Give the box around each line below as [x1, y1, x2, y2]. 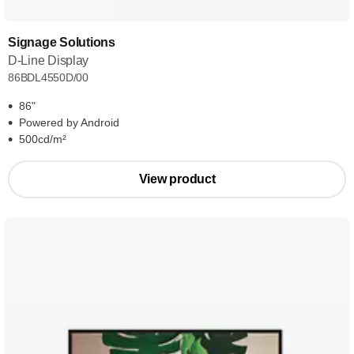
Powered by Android [19, 116, 119, 129]
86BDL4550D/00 [8, 71, 89, 84]
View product [138, 172, 216, 186]
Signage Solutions [8, 36, 115, 49]
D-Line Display [8, 54, 89, 67]
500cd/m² [19, 133, 66, 145]
